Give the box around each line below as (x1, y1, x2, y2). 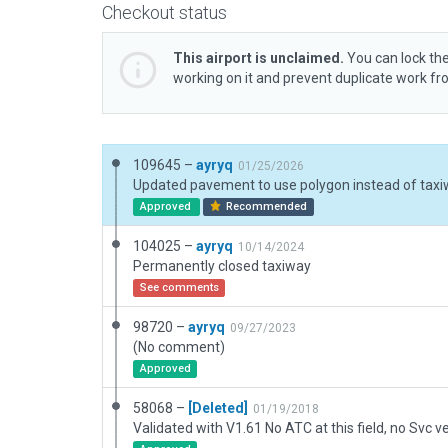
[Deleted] (188, 400, 248, 416)
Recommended (223, 200, 308, 213)
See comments (139, 281, 219, 294)
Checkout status (102, 2, 227, 23)
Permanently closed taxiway (133, 258, 311, 274)
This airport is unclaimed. (173, 50, 344, 66)
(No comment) (133, 339, 225, 355)
